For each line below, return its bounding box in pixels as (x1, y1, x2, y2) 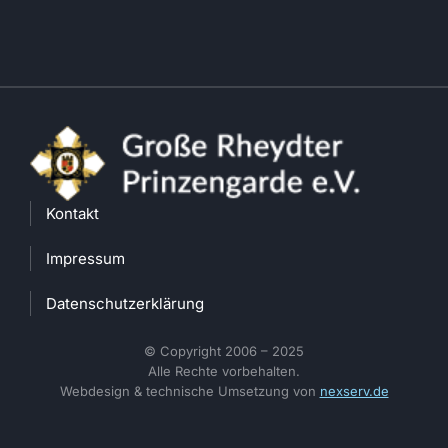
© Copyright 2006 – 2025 (144, 342, 304, 359)
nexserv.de (319, 382, 389, 399)
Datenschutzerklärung (46, 293, 204, 313)
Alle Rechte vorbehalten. (148, 362, 300, 379)
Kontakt (46, 203, 99, 223)
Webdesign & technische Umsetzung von (59, 382, 320, 399)
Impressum (46, 248, 125, 268)
